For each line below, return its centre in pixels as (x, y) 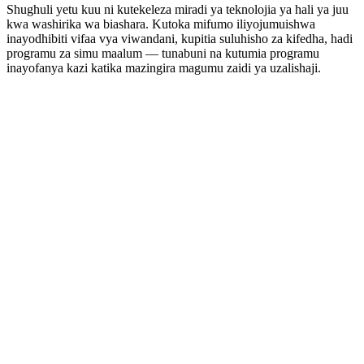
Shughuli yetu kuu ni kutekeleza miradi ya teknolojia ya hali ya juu (178, 10)
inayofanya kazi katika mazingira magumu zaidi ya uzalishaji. (164, 68)
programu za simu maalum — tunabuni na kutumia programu (163, 54)
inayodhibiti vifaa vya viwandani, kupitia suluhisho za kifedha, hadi (180, 39)
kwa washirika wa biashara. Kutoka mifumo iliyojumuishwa (161, 24)
